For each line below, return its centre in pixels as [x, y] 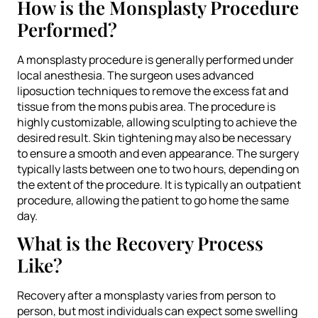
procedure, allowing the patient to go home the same [153, 200]
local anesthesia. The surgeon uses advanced [135, 75]
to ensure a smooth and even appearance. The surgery [158, 153]
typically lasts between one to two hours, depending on [158, 169]
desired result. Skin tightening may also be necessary [154, 137]
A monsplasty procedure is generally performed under [155, 59]
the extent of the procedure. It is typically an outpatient [159, 184]
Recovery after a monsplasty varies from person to [146, 295]
